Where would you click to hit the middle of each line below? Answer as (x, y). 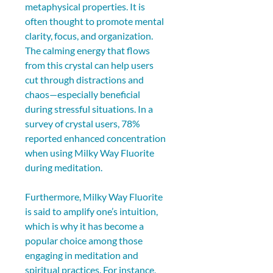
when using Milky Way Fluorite (90, 153)
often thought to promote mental (95, 21)
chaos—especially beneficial (83, 94)
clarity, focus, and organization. (90, 36)
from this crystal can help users (90, 65)
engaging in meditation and (83, 255)
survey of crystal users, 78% (83, 123)
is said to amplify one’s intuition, (92, 211)
